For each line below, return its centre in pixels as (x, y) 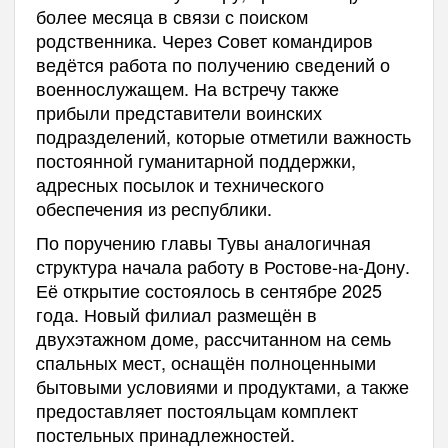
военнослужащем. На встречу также (187, 88)
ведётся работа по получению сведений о (212, 64)
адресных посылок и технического (179, 184)
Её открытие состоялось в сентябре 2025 (208, 290)
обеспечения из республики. (153, 208)
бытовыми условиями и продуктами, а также (222, 386)
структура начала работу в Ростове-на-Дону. (222, 266)
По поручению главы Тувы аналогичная (203, 242)
